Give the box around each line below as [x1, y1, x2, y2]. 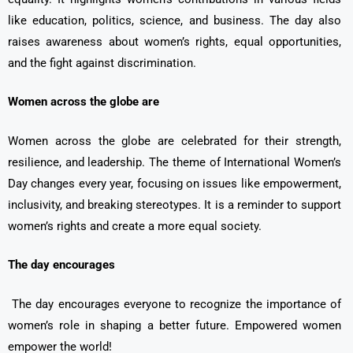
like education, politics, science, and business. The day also [8, 13, 341, 28]
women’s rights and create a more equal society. [8, 218, 262, 233]
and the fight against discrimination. [8, 55, 196, 70]
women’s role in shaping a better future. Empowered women [8, 318, 341, 333]
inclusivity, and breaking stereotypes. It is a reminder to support [8, 197, 341, 212]
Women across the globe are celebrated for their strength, [8, 133, 341, 148]
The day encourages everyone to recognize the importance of [8, 296, 341, 311]
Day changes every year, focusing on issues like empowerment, [8, 176, 341, 191]
